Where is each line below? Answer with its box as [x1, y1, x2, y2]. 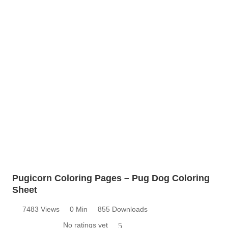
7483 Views [22, 205, 60, 213]
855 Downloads [98, 205, 148, 213]
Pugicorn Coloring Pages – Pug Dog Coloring [12, 173, 210, 183]
